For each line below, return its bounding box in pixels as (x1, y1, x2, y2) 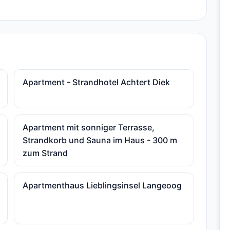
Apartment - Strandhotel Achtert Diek (23, 77, 170, 87)
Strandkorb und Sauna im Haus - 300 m (23, 135, 178, 145)
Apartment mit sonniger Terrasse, (23, 122, 155, 132)
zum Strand (23, 148, 68, 158)
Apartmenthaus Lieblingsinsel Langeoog (23, 180, 182, 190)
